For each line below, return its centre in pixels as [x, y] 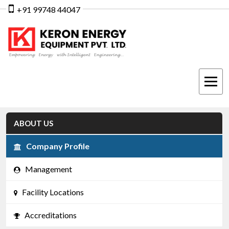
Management [46, 169]
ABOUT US [33, 123]
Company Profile [55, 146]
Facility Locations [51, 192]
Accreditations [48, 215]
